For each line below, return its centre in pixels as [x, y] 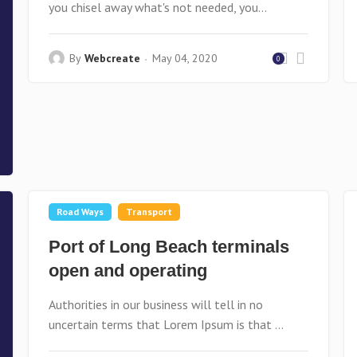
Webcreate [112, 58]
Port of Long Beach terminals [169, 247]
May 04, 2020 [184, 58]
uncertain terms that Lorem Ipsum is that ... [166, 324]
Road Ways [80, 212]
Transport [149, 212]
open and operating [127, 271]
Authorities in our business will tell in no [155, 304]
